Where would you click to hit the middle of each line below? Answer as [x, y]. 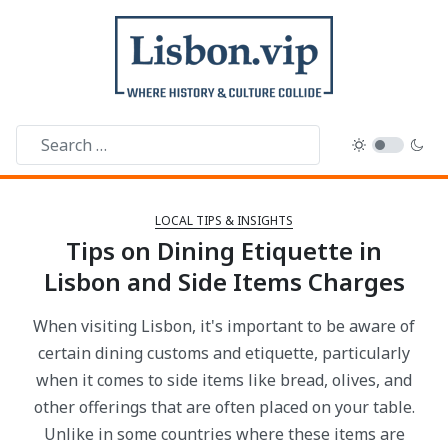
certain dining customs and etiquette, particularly [224, 353]
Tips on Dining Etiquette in [224, 251]
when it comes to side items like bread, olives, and [224, 380]
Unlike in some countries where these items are [224, 434]
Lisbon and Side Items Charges [224, 282]
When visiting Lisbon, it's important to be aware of [224, 326]
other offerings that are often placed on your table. [224, 407]
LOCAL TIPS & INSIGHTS [224, 221]
